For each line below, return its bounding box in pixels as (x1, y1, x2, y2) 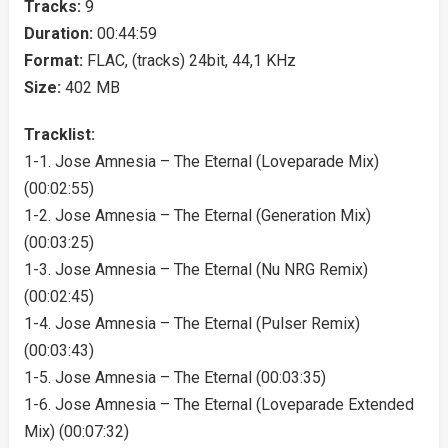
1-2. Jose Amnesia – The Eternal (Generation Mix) (23, 206, 371, 225)
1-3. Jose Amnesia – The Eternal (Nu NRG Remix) (23, 260, 368, 279)
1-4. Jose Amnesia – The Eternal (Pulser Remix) (23, 314, 360, 333)
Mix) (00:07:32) (23, 422, 129, 441)
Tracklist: (23, 125, 95, 144)
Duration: (23, 24, 97, 43)
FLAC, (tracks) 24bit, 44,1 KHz (86, 51, 296, 70)
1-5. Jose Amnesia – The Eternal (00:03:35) (23, 368, 326, 387)
